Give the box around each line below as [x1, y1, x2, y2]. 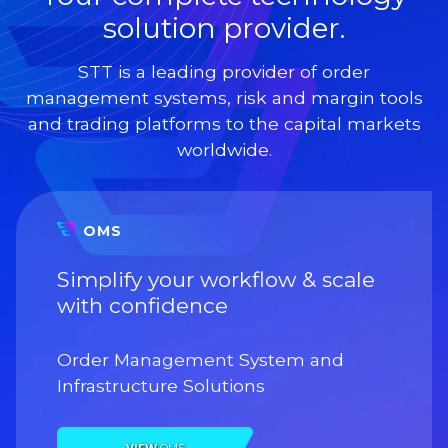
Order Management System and [57, 348, 345, 370]
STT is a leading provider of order [78, 60, 370, 82]
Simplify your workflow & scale [57, 266, 376, 292]
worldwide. [176, 138, 272, 160]
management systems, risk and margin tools [25, 86, 423, 108]
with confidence [57, 292, 229, 318]
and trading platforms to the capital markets [27, 112, 421, 134]
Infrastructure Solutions [57, 374, 266, 396]
